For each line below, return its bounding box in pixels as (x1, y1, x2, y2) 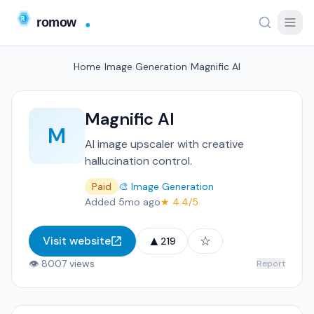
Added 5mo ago (85, 196, 161, 208)
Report (257, 258, 285, 269)
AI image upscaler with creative (85, 137, 244, 151)
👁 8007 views (29, 257, 95, 270)
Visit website (43, 233, 111, 248)
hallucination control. (85, 153, 192, 168)
